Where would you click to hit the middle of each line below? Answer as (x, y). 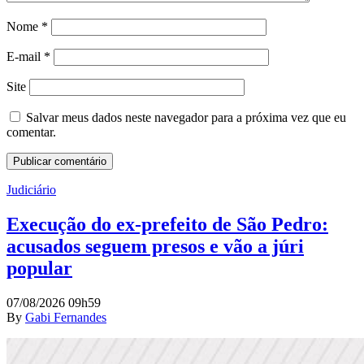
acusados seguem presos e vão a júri (155, 246)
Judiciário (31, 189)
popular (39, 268)
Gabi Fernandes (66, 317)
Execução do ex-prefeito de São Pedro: (167, 224)
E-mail (25, 56)
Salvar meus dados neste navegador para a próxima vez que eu (186, 117)
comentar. (31, 132)
